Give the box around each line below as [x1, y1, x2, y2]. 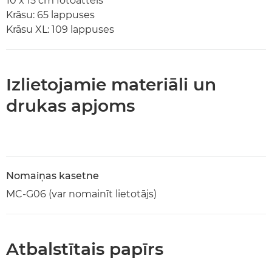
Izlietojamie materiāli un [6, 73, 216, 95]
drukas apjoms [6, 95, 135, 116]
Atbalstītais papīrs [6, 238, 163, 259]
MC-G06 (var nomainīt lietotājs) [6, 188, 157, 200]
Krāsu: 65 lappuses [6, 8, 95, 21]
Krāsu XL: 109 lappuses [6, 23, 114, 35]
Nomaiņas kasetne [6, 169, 99, 182]
